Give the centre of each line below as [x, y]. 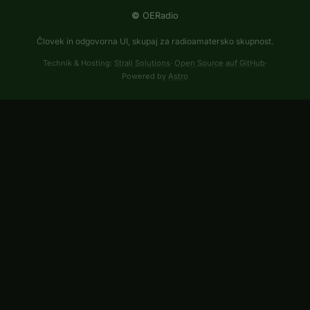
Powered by [145, 76]
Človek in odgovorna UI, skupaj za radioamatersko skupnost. [155, 41]
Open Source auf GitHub [220, 63]
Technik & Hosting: [79, 63]
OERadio [159, 15]
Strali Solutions [142, 63]
